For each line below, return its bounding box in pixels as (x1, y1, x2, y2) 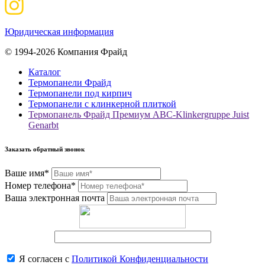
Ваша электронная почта (5, 193, 105, 203)
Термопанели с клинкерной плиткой (28, 99, 176, 109)
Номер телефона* (5, 180, 76, 191)
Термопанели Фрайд (28, 77, 111, 88)
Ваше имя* (5, 168, 49, 179)
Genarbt (28, 120, 59, 131)
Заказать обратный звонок (5, 146, 85, 153)
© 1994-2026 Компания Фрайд (5, 47, 127, 57)
